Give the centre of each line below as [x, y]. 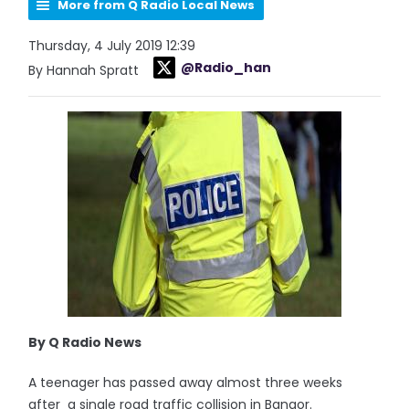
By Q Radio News [85, 342]
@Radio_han [226, 68]
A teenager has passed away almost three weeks [186, 383]
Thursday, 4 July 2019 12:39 [112, 46]
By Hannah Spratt [86, 70]
